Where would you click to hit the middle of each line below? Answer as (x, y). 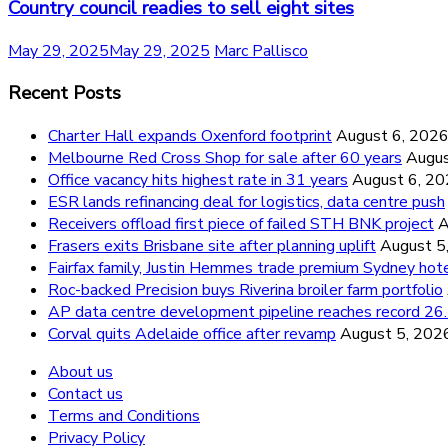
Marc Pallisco (261, 50)
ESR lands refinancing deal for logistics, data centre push (246, 201)
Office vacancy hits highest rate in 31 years (198, 179)
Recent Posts (64, 93)
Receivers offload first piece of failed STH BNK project (241, 223)
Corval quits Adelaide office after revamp (192, 333)
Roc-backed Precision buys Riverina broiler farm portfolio (245, 289)
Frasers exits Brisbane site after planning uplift (212, 245)
